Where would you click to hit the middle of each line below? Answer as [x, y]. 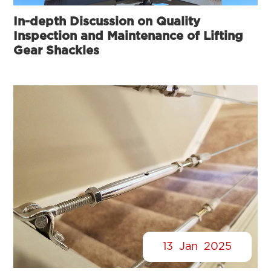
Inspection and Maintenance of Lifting [129, 36]
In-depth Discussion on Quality [107, 21]
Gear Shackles [57, 51]
